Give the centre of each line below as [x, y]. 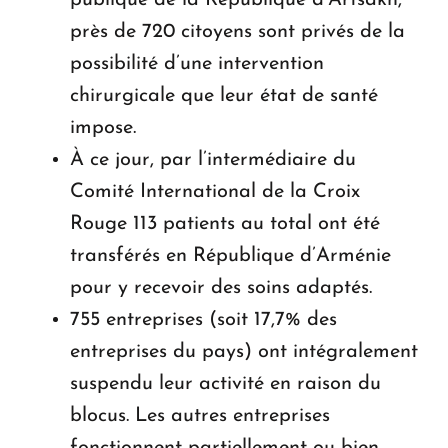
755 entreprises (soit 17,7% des [203, 319]
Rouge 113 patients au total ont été [225, 223]
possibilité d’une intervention [197, 63]
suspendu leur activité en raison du [225, 383]
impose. [103, 127]
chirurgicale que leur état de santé [224, 95]
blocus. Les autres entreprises [200, 415]
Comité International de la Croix [215, 191]
